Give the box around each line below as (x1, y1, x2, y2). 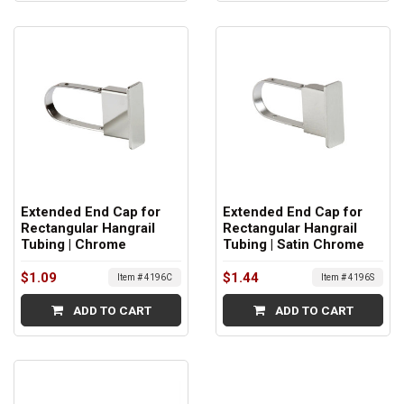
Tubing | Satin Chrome (223, 235, 364, 252)
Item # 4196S (321, 272, 374, 283)
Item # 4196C (117, 272, 172, 283)
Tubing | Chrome (21, 235, 126, 252)
